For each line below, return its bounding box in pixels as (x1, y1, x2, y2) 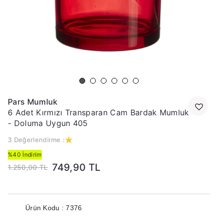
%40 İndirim (8, 151, 42, 158)
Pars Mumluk (8, 97, 58, 107)
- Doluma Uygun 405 (8, 118, 88, 128)
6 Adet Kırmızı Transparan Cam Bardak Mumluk (8, 108, 189, 117)
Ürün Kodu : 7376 (25, 204, 82, 212)
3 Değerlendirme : (8, 136, 65, 144)
